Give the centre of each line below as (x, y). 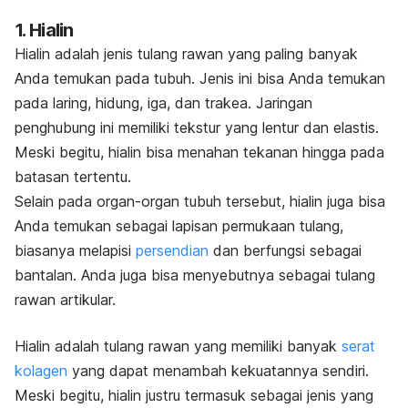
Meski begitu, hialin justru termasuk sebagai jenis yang (194, 395)
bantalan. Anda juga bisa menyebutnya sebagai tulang (195, 275)
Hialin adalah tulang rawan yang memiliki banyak (178, 346)
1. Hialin (44, 30)
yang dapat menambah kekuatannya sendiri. (218, 370)
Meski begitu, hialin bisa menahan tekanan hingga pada (199, 152)
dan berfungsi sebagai (285, 250)
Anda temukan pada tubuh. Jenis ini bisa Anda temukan (200, 78)
